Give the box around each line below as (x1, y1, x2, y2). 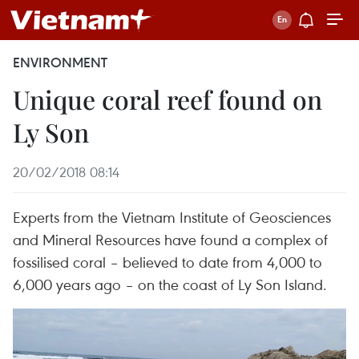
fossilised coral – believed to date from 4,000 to (13, 252, 322, 272)
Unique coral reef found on (13, 82, 322, 116)
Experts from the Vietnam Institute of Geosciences (13, 207, 331, 227)
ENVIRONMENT (13, 54, 107, 71)
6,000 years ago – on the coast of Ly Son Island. (13, 274, 327, 294)
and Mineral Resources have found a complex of (13, 229, 328, 249)
